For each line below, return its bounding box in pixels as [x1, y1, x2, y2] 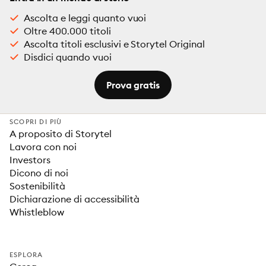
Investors [9, 154, 50, 166]
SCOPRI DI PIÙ [9, 118, 62, 126]
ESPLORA [9, 251, 43, 259]
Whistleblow [9, 206, 64, 218]
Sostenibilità [9, 180, 65, 192]
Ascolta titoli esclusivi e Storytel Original [24, 38, 205, 50]
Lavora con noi [9, 141, 77, 153]
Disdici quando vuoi [24, 51, 112, 63]
